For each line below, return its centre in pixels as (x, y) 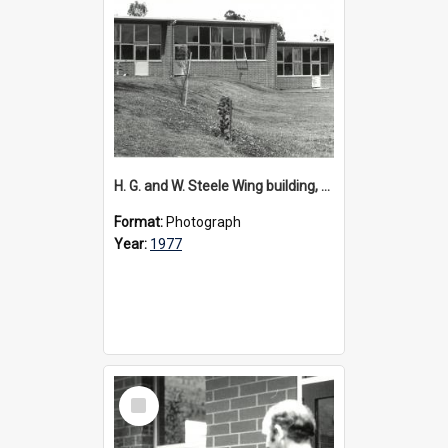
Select (144, 393)
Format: (140, 221)
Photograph (203, 221)
